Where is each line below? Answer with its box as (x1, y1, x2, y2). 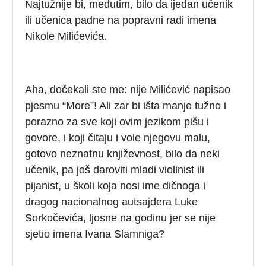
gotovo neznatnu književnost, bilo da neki (25, 147, 220, 160)
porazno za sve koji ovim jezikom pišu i (25, 115, 210, 128)
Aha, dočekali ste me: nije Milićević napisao (25, 83, 231, 96)
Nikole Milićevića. (25, 30, 107, 42)
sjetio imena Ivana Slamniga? (25, 227, 165, 240)
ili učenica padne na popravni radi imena (25, 14, 217, 26)
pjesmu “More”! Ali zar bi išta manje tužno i (25, 99, 227, 112)
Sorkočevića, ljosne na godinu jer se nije (25, 211, 216, 224)
